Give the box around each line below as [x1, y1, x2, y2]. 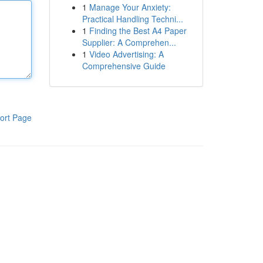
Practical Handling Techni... [82, 13, 183, 25]
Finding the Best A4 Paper [89, 25, 187, 36]
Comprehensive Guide [82, 60, 166, 72]
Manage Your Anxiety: [89, 1, 171, 13]
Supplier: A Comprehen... [82, 36, 176, 48]
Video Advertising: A [89, 48, 164, 60]
